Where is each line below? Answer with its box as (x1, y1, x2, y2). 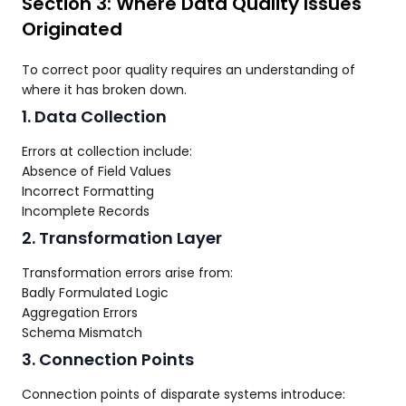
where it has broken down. (22, 81, 187, 99)
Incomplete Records (22, 202, 150, 220)
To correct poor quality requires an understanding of (22, 61, 355, 79)
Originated (22, 16, 122, 42)
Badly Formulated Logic (22, 284, 169, 302)
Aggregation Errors (22, 304, 138, 322)
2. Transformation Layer (22, 227, 222, 249)
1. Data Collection (22, 105, 167, 128)
